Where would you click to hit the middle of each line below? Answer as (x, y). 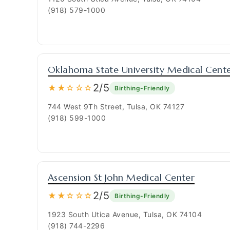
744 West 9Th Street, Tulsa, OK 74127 (116, 107)
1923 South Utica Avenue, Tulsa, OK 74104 (125, 214)
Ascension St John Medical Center (121, 177)
